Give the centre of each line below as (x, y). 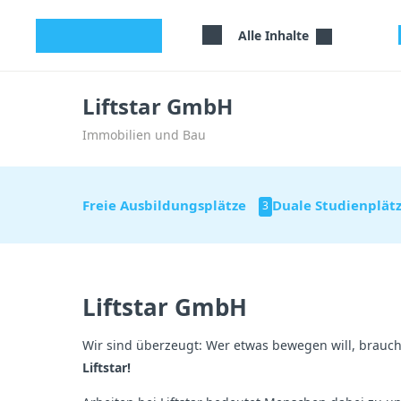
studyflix (119, 35)
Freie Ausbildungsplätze (166, 205)
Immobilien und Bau (144, 135)
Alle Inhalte (275, 35)
